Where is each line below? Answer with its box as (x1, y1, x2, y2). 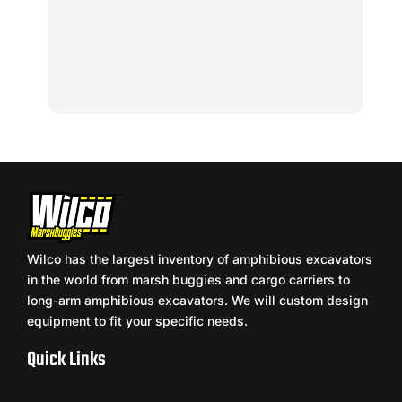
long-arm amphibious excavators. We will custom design (27, 293, 368, 309)
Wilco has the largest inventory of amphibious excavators (27, 251, 372, 267)
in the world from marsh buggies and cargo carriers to (27, 272, 350, 288)
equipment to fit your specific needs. (27, 313, 248, 329)
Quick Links (27, 345, 106, 376)
